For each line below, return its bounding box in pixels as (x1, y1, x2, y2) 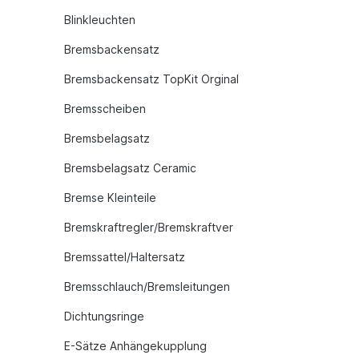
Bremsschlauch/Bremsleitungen (64, 280, 230, 293)
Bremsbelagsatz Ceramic (64, 161, 196, 175)
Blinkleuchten (64, 13, 135, 26)
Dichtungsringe (64, 309, 144, 323)
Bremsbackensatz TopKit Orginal (64, 72, 239, 86)
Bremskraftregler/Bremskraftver (64, 220, 233, 234)
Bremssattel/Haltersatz (64, 250, 185, 264)
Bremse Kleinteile (64, 191, 156, 204)
